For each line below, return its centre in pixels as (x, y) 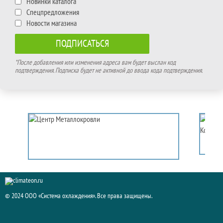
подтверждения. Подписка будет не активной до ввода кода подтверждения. (109, 70)
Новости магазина (52, 23)
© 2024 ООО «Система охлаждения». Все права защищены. (79, 196)
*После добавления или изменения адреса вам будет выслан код (95, 62)
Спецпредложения (53, 12)
